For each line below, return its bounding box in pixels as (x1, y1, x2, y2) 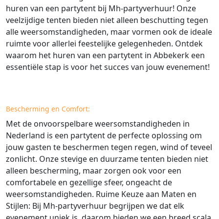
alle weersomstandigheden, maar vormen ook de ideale (6, 26, 212, 38)
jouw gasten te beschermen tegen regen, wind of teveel (6, 142, 212, 153)
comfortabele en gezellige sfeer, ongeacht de (6, 177, 172, 188)
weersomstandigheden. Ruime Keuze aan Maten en (6, 189, 197, 200)
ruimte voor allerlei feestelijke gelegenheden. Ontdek (6, 38, 203, 49)
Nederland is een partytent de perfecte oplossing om (6, 130, 202, 141)
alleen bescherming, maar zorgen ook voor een (6, 165, 181, 176)
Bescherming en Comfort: (6, 104, 90, 114)
